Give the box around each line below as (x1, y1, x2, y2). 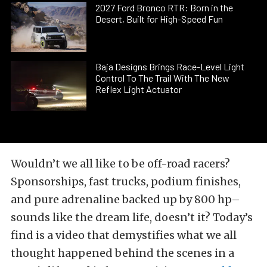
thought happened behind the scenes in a (11, 246, 234, 260)
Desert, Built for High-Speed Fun (95, 13, 223, 24)
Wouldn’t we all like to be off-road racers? (11, 157, 230, 171)
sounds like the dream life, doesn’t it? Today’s (11, 210, 253, 225)
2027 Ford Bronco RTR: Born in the (95, 2, 234, 13)
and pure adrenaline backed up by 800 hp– (11, 193, 240, 207)
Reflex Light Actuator (95, 83, 182, 95)
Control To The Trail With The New (95, 72, 230, 84)
